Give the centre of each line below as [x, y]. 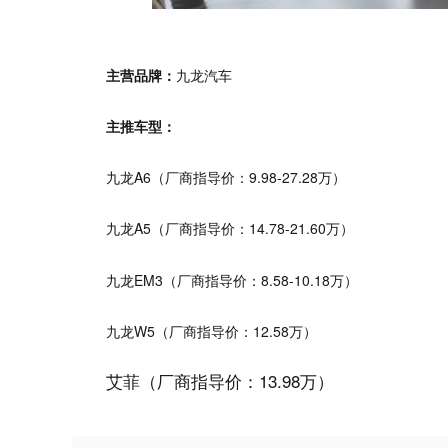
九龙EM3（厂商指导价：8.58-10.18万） [232, 279]
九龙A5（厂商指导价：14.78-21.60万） [230, 228]
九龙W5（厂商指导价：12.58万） [211, 330]
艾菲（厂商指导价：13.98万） [220, 380]
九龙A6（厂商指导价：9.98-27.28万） [226, 177]
